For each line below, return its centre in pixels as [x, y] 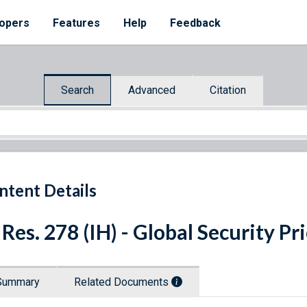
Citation [228, 90]
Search [77, 90]
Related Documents [123, 282]
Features [76, 23]
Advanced [152, 90]
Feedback [195, 23]
